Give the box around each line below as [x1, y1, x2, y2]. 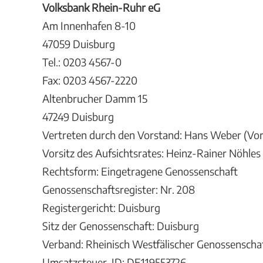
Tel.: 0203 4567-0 [42, 55, 122, 69]
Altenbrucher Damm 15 [42, 92, 147, 105]
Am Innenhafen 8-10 [42, 19, 136, 32]
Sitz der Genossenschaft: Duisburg [42, 219, 199, 232]
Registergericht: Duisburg [42, 201, 160, 214]
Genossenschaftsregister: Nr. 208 [42, 183, 195, 196]
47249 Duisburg [42, 110, 114, 123]
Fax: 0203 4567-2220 [42, 73, 137, 87]
